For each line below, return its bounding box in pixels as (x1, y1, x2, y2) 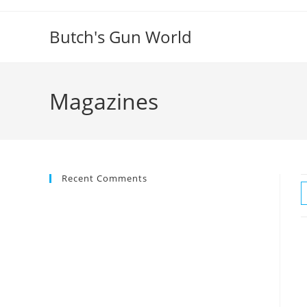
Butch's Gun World (49, 25, 192, 48)
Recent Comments (62, 172, 147, 184)
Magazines (49, 86, 158, 116)
